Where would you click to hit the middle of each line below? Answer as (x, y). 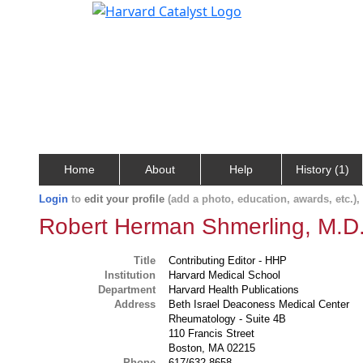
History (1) (322, 169)
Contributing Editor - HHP (228, 261)
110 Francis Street (212, 333)
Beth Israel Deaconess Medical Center (259, 304)
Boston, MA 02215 (212, 348)
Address (135, 304)
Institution (130, 275)
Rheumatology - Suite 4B (228, 319)
